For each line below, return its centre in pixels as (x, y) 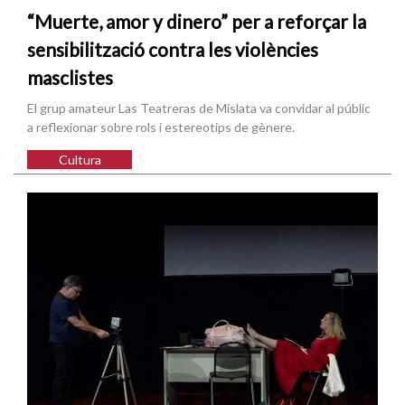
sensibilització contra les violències (173, 49)
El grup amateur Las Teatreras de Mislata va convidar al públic (199, 108)
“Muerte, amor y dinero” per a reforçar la (197, 21)
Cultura (80, 159)
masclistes (70, 77)
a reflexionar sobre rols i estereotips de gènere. (161, 127)
